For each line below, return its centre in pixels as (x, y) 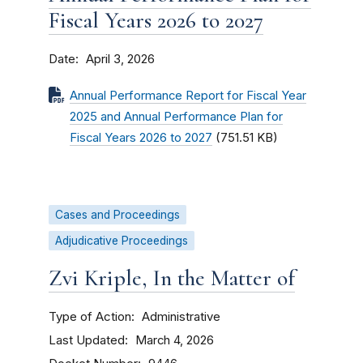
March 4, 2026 (175, 340)
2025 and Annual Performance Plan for (176, 117)
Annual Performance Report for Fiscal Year (188, 96)
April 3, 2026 (120, 59)
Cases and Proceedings (117, 215)
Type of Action (90, 316)
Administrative (181, 317)
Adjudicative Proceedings (122, 241)
